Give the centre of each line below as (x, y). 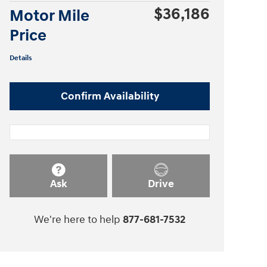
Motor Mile (49, 16)
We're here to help (77, 220)
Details (21, 58)
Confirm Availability (110, 96)
